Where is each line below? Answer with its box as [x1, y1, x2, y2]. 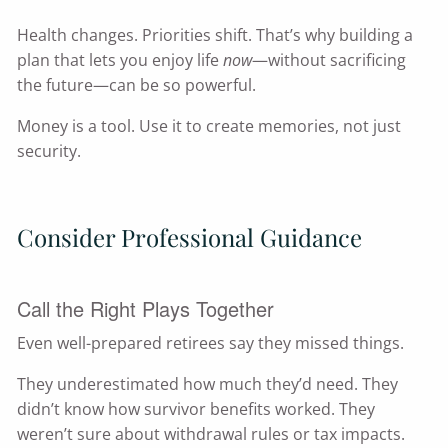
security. [17, 140, 82, 163]
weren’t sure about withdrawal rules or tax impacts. [17, 423, 406, 446]
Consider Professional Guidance [17, 221, 363, 254]
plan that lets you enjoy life [17, 49, 224, 72]
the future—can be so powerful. [17, 74, 257, 97]
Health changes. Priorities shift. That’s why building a [17, 24, 414, 47]
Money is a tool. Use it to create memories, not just [17, 115, 402, 138]
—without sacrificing [252, 49, 407, 72]
